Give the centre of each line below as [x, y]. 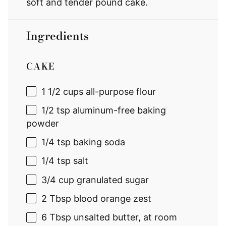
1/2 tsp [56, 110]
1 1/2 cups [62, 91]
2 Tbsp [56, 198]
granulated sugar [111, 180]
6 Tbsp [56, 217]
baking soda [98, 142]
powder [43, 123]
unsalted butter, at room [124, 217]
